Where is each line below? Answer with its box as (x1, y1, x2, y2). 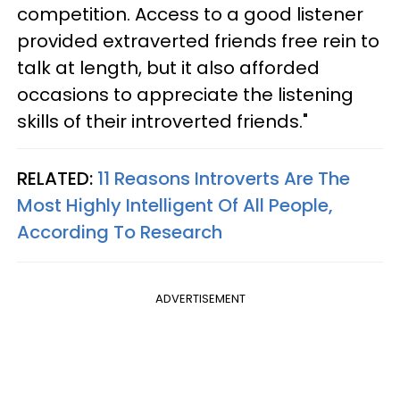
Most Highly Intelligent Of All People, (17, 192, 333, 218)
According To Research (17, 219, 222, 245)
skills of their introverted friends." (17, 108, 308, 134)
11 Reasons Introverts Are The (97, 165, 350, 191)
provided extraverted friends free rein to (17, 28, 379, 54)
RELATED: (17, 165, 97, 191)
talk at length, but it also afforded (17, 54, 320, 80)
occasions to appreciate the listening (17, 81, 354, 107)
